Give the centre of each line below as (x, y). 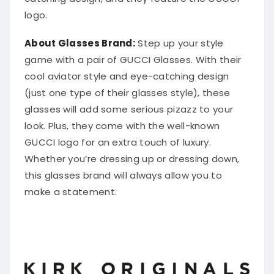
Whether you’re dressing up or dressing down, (132, 155)
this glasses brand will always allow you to (123, 171)
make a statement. (71, 188)
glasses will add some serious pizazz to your (129, 105)
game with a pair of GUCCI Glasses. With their (133, 56)
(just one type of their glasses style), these (128, 89)
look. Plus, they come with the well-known (122, 122)
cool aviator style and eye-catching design (127, 72)
